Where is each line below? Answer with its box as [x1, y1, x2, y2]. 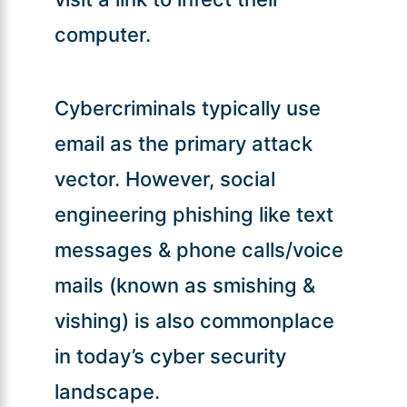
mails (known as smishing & [54, 273, 315, 297]
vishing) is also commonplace [54, 308, 334, 333]
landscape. [54, 379, 160, 403]
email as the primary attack [54, 131, 313, 155]
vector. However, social [54, 166, 275, 191]
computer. [54, 22, 151, 46]
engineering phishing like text [54, 202, 333, 226]
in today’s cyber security [54, 343, 286, 368]
